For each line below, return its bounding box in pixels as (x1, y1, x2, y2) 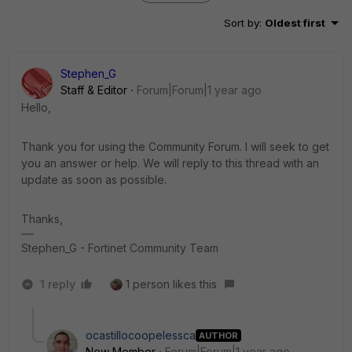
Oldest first (265, 16, 325, 29)
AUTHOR (199, 329, 238, 341)
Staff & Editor (60, 83, 127, 97)
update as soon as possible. (21, 173, 167, 186)
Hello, (21, 101, 51, 114)
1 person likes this (126, 277, 217, 291)
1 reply (40, 277, 75, 291)
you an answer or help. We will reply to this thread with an (21, 156, 319, 170)
